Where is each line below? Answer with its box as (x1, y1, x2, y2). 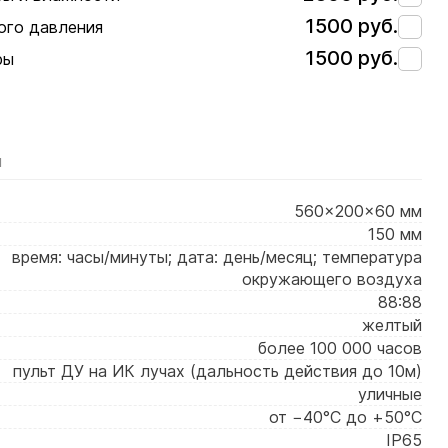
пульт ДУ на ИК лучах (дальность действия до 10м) (13, 361, 422, 381)
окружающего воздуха (242, 269, 422, 289)
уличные (358, 384, 422, 404)
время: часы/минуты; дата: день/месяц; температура (12, 247, 422, 267)
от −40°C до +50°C (269, 407, 422, 427)
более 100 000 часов (258, 338, 422, 358)
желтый (362, 315, 422, 335)
